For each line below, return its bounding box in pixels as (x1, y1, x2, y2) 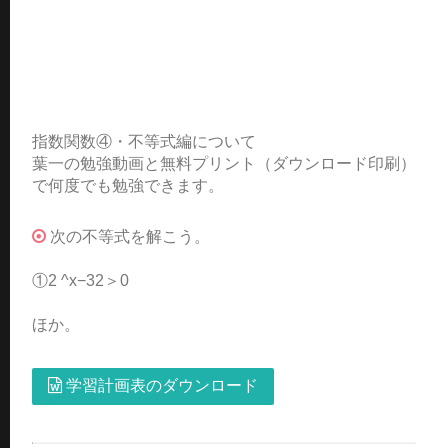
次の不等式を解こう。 (50, 227, 210, 245)
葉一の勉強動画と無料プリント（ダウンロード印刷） (32, 154, 416, 172)
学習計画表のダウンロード (62, 376, 258, 394)
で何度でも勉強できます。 (32, 176, 224, 194)
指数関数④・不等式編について (32, 132, 256, 150)
